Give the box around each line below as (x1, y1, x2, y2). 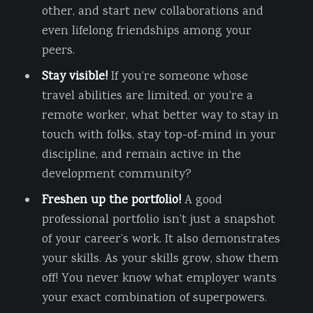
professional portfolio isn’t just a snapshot (41, 210, 275, 229)
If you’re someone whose (107, 67, 248, 86)
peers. (41, 41, 75, 60)
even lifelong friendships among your (41, 22, 252, 41)
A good (184, 191, 222, 210)
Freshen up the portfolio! (41, 191, 184, 210)
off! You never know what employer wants (41, 269, 277, 288)
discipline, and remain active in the (41, 145, 241, 164)
